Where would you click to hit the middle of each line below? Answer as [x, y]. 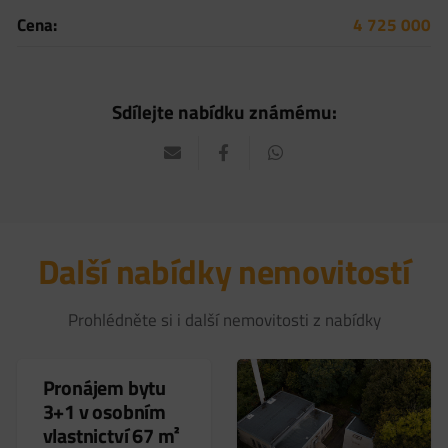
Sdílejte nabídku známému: [224, 112]
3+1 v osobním [104, 411]
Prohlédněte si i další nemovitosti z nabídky [224, 320]
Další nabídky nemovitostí [224, 271]
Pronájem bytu [104, 387]
